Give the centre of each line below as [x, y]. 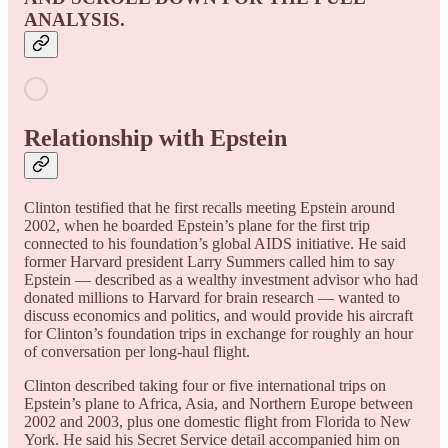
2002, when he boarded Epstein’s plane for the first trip [197, 225]
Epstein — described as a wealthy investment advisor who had [221, 279]
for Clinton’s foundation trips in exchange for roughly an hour [218, 333]
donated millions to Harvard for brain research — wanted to [212, 297]
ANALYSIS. [74, 19]
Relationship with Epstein [155, 137]
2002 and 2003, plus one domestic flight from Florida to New [217, 421]
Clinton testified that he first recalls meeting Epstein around [209, 207]
